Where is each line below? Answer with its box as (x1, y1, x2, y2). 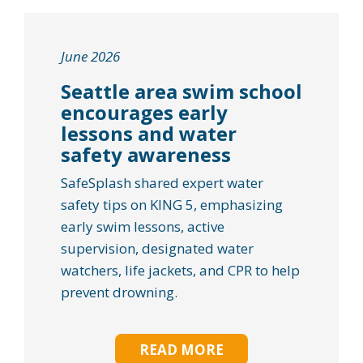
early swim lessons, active (61, 217, 224, 236)
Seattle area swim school (61, 77, 302, 105)
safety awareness (61, 140, 231, 168)
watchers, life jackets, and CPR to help (61, 261, 300, 280)
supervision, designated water (61, 239, 254, 258)
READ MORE (139, 340, 224, 360)
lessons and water (61, 119, 237, 147)
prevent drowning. (61, 283, 177, 301)
